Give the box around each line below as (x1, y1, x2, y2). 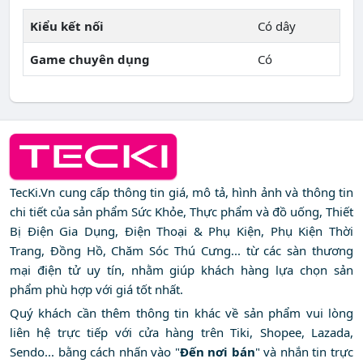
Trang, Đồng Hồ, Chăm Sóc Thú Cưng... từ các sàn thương (10, 242, 353, 259)
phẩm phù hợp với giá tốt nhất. (10, 281, 183, 298)
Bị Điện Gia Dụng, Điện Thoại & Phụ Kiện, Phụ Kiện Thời (10, 223, 353, 240)
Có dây (258, 18, 296, 35)
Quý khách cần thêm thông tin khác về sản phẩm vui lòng (10, 305, 353, 322)
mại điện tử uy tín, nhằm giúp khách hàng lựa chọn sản (10, 262, 353, 279)
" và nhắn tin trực (254, 344, 354, 361)
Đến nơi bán (179, 344, 255, 361)
